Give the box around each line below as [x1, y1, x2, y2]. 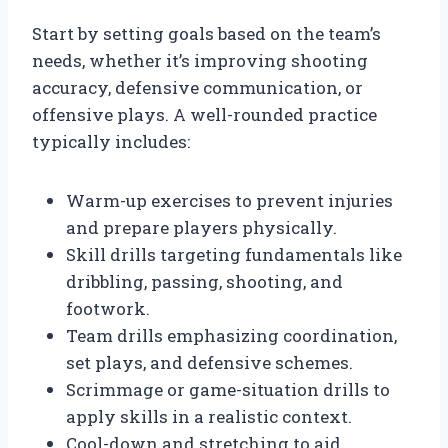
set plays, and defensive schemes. [66, 350, 353, 374]
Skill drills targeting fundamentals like [66, 242, 402, 266]
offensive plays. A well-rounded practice [32, 102, 377, 126]
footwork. [66, 296, 150, 320]
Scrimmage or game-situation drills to [66, 377, 390, 401]
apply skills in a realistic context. [66, 404, 352, 428]
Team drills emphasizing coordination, [66, 323, 397, 347]
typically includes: [32, 129, 190, 153]
